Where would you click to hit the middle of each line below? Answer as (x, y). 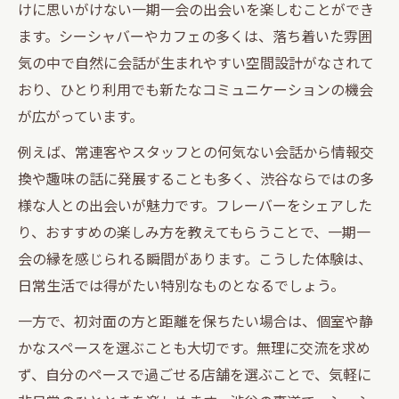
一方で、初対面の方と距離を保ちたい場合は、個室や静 (195, 320)
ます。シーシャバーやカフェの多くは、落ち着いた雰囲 (195, 35)
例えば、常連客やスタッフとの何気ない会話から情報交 (196, 151)
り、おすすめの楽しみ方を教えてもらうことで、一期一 (194, 231)
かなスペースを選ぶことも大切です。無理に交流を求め (194, 347)
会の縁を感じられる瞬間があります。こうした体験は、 (195, 258)
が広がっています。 (81, 115)
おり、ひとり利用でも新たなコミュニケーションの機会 (195, 89)
